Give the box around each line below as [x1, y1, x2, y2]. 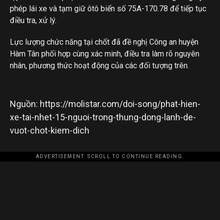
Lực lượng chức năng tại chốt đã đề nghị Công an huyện [10, 37, 198, 47]
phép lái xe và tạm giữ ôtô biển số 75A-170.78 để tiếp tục [10, 4, 206, 13]
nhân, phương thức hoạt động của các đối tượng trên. [10, 61, 189, 70]
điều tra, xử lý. [10, 16, 56, 25]
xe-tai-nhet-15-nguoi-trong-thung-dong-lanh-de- [10, 112, 196, 122]
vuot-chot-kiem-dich [10, 125, 89, 136]
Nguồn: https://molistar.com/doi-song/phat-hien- [10, 99, 200, 109]
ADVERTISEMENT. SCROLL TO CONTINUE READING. [35, 154, 185, 159]
